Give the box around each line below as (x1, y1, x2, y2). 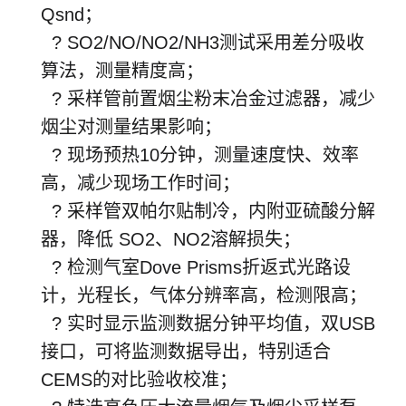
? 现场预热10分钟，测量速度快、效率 (41, 144, 359, 165)
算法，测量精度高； (41, 60, 204, 81)
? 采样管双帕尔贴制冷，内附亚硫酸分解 (41, 200, 375, 221)
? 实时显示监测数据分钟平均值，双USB (41, 313, 375, 333)
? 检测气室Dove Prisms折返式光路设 (41, 256, 351, 277)
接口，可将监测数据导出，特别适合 (41, 341, 331, 362)
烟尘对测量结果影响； (41, 116, 222, 137)
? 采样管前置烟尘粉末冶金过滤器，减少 (41, 88, 375, 109)
